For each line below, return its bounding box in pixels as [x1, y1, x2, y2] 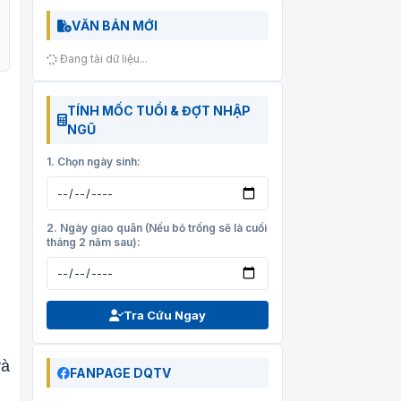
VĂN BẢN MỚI [72, 18, 158, 33]
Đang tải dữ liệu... [57, 52, 148, 65]
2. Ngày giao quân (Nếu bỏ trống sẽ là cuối [47, 220, 267, 235]
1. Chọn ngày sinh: [47, 155, 141, 168]
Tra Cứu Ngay [124, 308, 206, 323]
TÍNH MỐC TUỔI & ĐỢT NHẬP [67, 103, 251, 118]
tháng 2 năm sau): [47, 235, 141, 249]
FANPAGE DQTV [70, 365, 171, 381]
